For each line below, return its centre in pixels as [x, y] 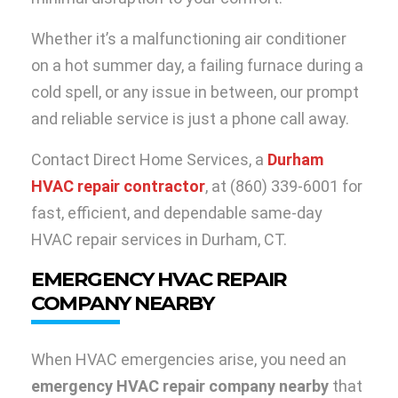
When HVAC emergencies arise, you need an [189, 360]
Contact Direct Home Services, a [149, 160]
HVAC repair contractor [118, 187]
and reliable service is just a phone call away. [190, 119]
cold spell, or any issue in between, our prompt [195, 92]
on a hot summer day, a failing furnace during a [197, 66]
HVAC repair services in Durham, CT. [159, 240]
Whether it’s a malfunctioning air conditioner [189, 39]
